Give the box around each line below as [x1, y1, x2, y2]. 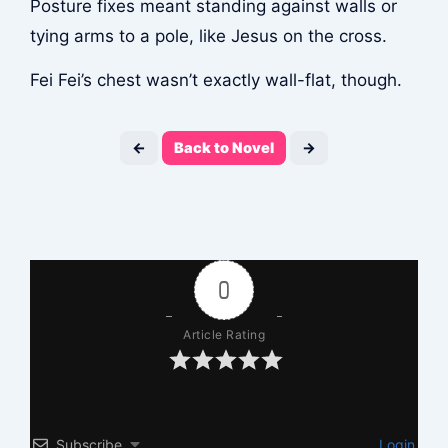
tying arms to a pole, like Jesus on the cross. [29, 25, 387, 46]
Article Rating [183, 326, 265, 342]
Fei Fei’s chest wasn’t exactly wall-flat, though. [29, 70, 402, 91]
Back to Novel [174, 138, 274, 157]
